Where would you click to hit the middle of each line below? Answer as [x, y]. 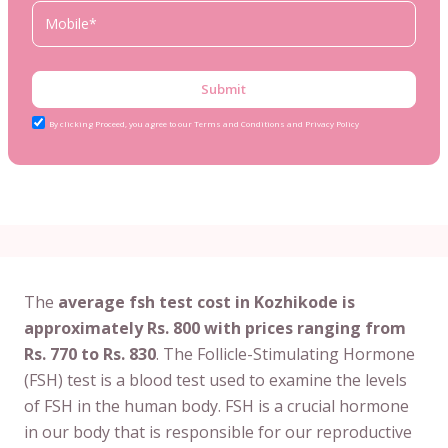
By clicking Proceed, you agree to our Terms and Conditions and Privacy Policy [204, 124]
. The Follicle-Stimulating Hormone [285, 353]
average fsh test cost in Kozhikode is [206, 301]
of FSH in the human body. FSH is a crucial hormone [216, 405]
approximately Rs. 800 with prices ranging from [215, 327]
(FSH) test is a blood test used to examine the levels [215, 379]
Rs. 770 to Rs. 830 [90, 353]
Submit [224, 88]
